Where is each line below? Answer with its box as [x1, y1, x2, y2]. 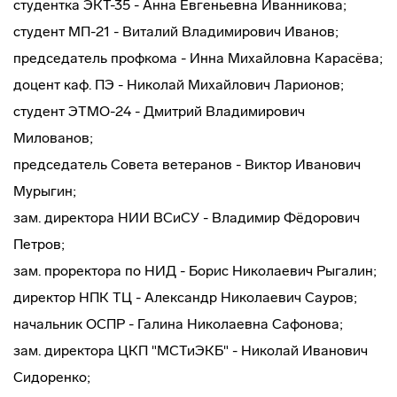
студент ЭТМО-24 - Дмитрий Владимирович [13, 103, 305, 120]
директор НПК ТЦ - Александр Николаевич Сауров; [13, 289, 357, 306]
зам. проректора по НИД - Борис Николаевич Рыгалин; [13, 262, 377, 279]
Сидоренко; [13, 369, 90, 385]
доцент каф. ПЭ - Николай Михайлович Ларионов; [13, 76, 344, 93]
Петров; [13, 236, 65, 253]
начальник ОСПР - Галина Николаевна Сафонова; [13, 315, 343, 332]
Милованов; [13, 129, 93, 146]
